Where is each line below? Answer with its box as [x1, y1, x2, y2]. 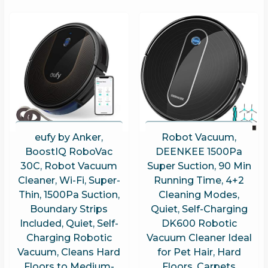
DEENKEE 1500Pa [156, 145, 243, 157]
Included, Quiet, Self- [19, 217, 118, 229]
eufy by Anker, [35, 131, 103, 143]
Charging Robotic [26, 232, 112, 243]
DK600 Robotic [161, 217, 237, 229]
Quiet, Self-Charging [150, 203, 248, 215]
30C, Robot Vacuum [20, 160, 118, 172]
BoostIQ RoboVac [25, 145, 113, 157]
